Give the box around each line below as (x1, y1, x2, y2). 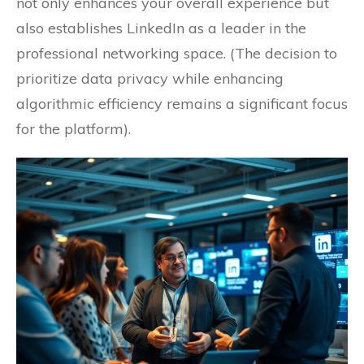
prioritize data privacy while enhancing (16, 69, 284, 89)
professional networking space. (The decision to (16, 44, 337, 63)
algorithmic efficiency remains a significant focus (16, 94, 348, 114)
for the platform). (16, 119, 131, 139)
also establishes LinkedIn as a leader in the (16, 19, 306, 38)
